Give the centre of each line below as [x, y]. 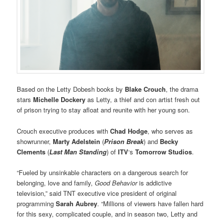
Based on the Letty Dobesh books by [71, 89]
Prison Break [124, 141]
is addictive [156, 183]
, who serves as [170, 131]
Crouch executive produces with [64, 131]
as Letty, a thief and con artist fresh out [143, 100]
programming [37, 203]
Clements [31, 151]
